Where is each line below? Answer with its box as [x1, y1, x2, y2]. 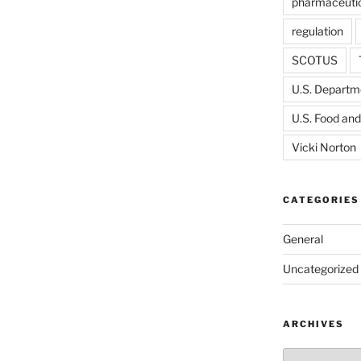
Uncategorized [282, 261, 359, 276]
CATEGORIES [282, 193, 359, 205]
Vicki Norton [291, 139, 356, 154]
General [282, 231, 323, 246]
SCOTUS [291, 52, 338, 67]
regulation [291, 23, 343, 38]
